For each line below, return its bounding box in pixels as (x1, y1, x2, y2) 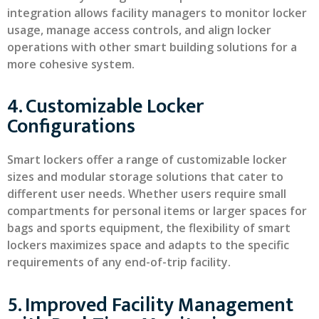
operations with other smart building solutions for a (7, 39, 297, 56)
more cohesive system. (7, 56, 135, 73)
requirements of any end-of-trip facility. (7, 254, 231, 271)
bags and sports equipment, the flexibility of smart (7, 220, 291, 236)
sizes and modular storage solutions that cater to (7, 169, 283, 185)
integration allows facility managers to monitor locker (7, 5, 307, 21)
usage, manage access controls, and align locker (7, 22, 271, 38)
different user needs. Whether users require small (7, 186, 286, 202)
